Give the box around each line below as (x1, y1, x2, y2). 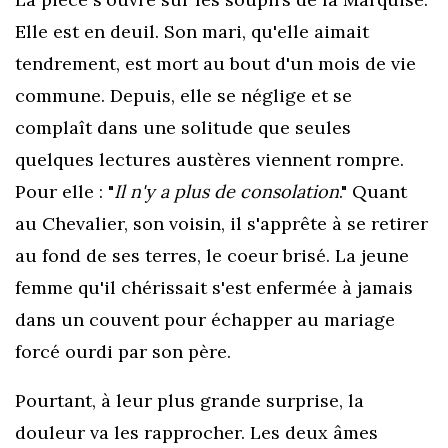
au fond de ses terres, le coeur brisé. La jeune (15, 244, 409, 267)
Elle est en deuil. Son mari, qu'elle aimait (15, 20, 369, 43)
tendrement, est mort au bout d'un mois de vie (15, 52, 416, 75)
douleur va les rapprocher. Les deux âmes (15, 421, 378, 444)
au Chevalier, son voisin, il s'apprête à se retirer (15, 212, 428, 235)
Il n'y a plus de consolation (114, 180, 339, 203)
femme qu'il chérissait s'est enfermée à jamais (15, 276, 413, 299)
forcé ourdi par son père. (15, 340, 236, 363)
